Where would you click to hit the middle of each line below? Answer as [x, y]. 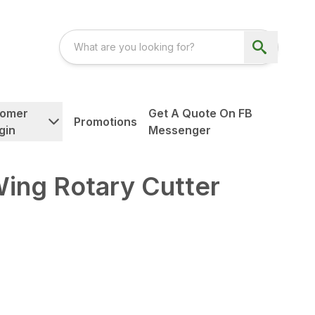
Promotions [106, 122]
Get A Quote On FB [201, 114]
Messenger [180, 130]
